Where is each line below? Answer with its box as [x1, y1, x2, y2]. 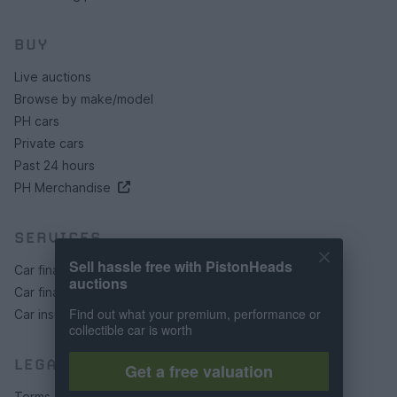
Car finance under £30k [14, 261, 153, 277]
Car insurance [14, 306, 95, 322]
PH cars [14, 113, 59, 128]
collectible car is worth [68, 321, 192, 339]
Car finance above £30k [14, 284, 157, 300]
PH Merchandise [14, 179, 111, 195]
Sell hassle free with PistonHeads [68, 256, 292, 277]
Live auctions [14, 68, 91, 84]
